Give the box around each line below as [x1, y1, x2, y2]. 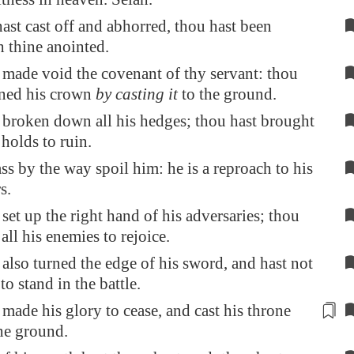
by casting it [96, 85, 178, 104]
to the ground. [178, 85, 277, 104]
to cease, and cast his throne [102, 301, 291, 320]
